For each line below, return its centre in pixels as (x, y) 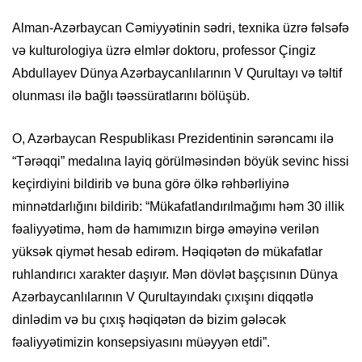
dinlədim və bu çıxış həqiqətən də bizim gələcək (149, 320)
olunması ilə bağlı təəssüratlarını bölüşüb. (131, 96)
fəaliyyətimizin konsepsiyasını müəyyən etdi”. (141, 343)
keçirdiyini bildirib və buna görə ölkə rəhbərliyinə (151, 184)
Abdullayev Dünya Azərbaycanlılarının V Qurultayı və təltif (177, 74)
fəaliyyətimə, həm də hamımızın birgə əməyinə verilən (166, 229)
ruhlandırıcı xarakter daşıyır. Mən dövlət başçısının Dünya (175, 275)
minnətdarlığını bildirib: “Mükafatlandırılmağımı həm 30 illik (178, 207)
